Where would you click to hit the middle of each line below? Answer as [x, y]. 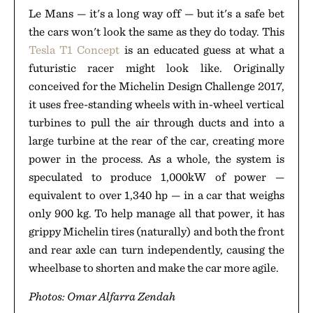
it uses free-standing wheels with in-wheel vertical [156, 104]
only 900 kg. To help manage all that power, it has [156, 213]
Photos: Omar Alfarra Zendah [102, 296]
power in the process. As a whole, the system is [156, 159]
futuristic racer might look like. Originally [156, 68]
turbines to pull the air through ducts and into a [156, 122]
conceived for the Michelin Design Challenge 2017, [156, 86]
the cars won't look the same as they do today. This [156, 31]
